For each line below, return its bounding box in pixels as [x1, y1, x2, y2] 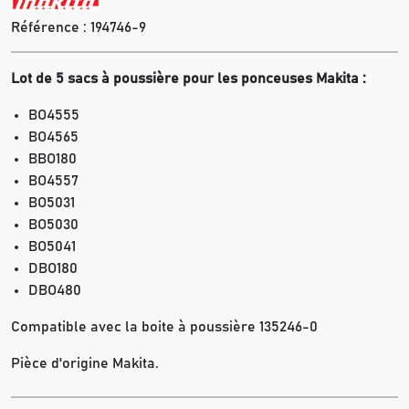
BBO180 [28, 152, 78, 167]
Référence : [11, 20, 90, 36]
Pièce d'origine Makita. [11, 356, 159, 372]
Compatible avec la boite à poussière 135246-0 [11, 320, 318, 335]
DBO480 [28, 283, 82, 299]
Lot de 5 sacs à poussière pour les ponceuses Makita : [11, 71, 366, 87]
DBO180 [28, 261, 79, 277]
